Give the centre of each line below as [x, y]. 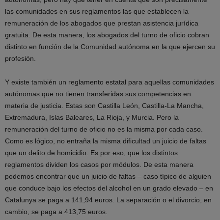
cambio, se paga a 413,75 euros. [56, 212]
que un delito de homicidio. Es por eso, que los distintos [91, 153]
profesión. [20, 58]
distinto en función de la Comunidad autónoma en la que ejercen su [110, 47]
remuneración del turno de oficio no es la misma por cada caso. [104, 129]
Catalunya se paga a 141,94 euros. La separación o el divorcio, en [108, 200]
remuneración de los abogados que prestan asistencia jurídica [102, 23]
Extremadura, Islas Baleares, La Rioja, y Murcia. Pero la [92, 117]
